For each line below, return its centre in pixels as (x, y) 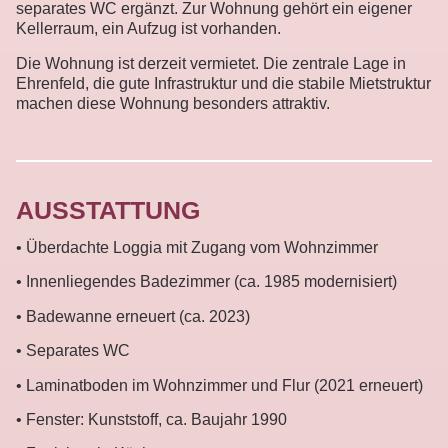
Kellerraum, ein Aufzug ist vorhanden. (148, 29)
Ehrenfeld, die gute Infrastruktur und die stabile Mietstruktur (223, 83)
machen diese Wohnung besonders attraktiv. (173, 103)
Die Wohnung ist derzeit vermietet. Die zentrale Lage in (211, 63)
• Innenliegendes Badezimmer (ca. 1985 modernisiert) (206, 282)
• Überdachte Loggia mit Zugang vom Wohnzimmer (197, 247)
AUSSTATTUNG (108, 209)
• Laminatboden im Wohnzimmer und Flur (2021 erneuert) (219, 385)
